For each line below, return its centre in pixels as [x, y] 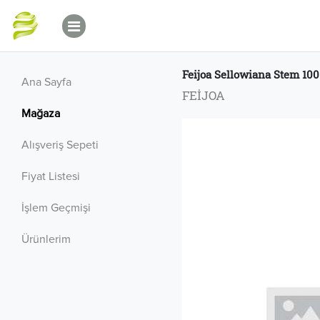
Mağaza [41, 114]
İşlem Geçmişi [56, 208]
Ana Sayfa [46, 82]
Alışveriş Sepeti [60, 145]
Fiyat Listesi [51, 176]
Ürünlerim [46, 239]
